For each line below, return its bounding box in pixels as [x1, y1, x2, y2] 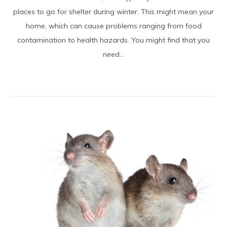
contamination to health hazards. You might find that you [17, 35, 210, 45]
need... [103, 49, 124, 59]
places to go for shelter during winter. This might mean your [13, 7, 214, 16]
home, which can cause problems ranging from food [25, 21, 202, 30]
